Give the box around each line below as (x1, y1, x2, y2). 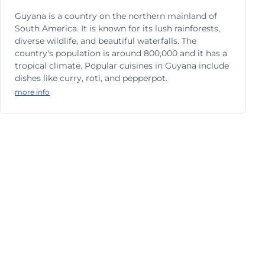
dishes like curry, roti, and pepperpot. (15, 73, 167, 83)
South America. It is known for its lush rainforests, (15, 23, 220, 34)
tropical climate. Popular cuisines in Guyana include (15, 60, 229, 71)
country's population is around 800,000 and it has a (15, 48, 227, 59)
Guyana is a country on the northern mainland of (15, 11, 217, 21)
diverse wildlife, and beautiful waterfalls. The (15, 35, 196, 46)
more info (15, 88, 50, 96)
